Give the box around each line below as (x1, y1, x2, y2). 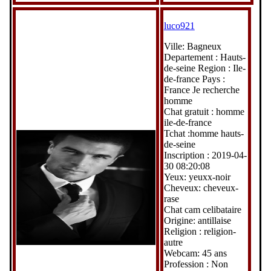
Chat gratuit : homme (163, 106, 244, 117)
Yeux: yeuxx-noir (163, 171, 230, 182)
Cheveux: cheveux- (163, 182, 238, 193)
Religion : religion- (163, 226, 236, 237)
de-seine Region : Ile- (163, 62, 246, 73)
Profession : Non (163, 258, 228, 269)
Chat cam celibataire (163, 204, 241, 215)
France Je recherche (163, 84, 240, 95)
